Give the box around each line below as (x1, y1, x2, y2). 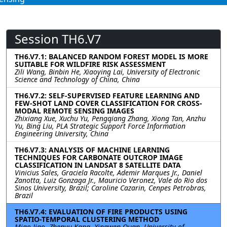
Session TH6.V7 (15, 30, 101, 47)
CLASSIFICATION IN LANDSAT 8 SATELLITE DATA (15, 160, 181, 170)
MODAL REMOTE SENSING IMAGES (15, 105, 134, 116)
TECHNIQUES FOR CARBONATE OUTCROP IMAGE (15, 152, 183, 162)
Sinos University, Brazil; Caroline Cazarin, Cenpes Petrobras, (15, 182, 206, 193)
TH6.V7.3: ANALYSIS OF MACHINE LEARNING (15, 144, 170, 155)
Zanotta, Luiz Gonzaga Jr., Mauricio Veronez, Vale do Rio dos (15, 175, 207, 185)
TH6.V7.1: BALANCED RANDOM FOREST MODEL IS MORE (15, 51, 208, 61)
